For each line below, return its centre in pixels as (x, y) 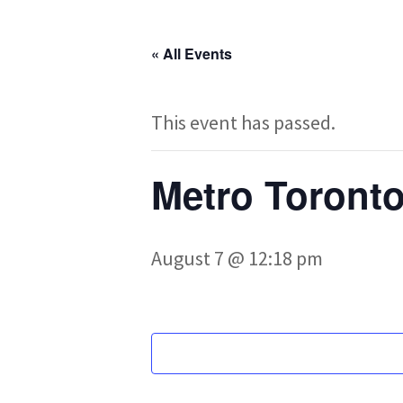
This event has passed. (243, 122)
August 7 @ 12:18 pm (237, 258)
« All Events (192, 54)
